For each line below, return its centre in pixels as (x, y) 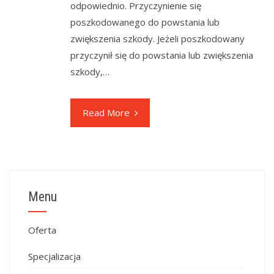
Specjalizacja (54, 257)
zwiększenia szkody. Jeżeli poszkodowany (157, 39)
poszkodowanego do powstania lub (145, 22)
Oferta (42, 230)
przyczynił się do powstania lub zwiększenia (162, 55)
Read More (106, 113)
